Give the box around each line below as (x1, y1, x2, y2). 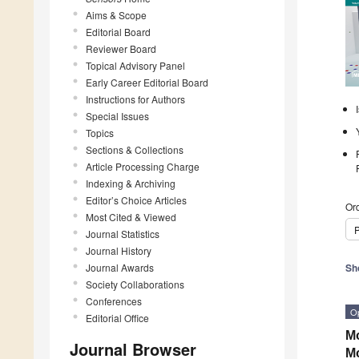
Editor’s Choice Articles (86, 192, 187, 207)
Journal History (86, 243, 151, 257)
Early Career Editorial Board (86, 75, 208, 89)
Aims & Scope (86, 7, 147, 22)
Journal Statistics (86, 226, 159, 240)
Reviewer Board (86, 41, 156, 55)
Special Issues (86, 108, 149, 123)
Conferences (86, 293, 142, 308)
